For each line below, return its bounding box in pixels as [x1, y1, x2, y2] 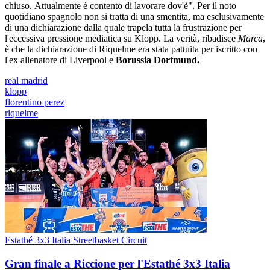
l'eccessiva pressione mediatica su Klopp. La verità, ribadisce [5, 33, 238, 43]
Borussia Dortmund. [116, 55, 199, 65]
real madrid [5, 75, 48, 86]
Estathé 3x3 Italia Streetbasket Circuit [5, 235, 147, 245]
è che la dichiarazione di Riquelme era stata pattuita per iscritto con [5, 44, 257, 54]
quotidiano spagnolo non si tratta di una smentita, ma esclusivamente [5, 11, 264, 22]
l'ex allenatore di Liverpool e [5, 55, 116, 65]
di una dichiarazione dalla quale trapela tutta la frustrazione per [5, 22, 242, 33]
